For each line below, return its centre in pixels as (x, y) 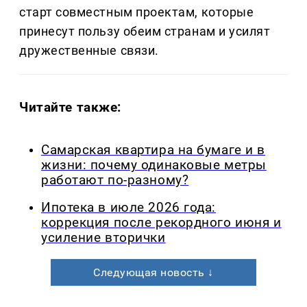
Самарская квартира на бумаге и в (153, 150)
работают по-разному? (115, 180)
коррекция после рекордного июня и (161, 223)
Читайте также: (71, 107)
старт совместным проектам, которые (137, 12)
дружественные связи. (89, 50)
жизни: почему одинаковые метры (154, 165)
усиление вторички (103, 238)
